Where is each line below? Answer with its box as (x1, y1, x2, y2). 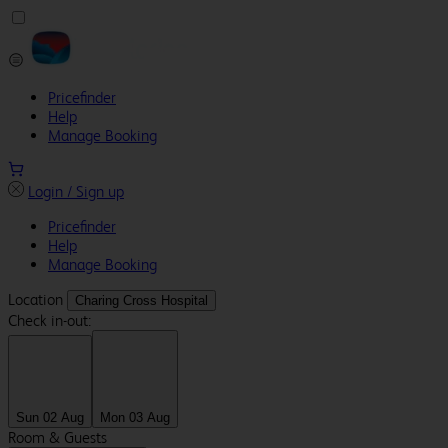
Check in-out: (8, 311, 91, 330)
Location (8, 290, 67, 309)
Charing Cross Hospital (75, 293, 208, 308)
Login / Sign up (28, 182, 124, 201)
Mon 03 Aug (100, 410, 170, 426)
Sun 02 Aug (16, 410, 84, 426)
